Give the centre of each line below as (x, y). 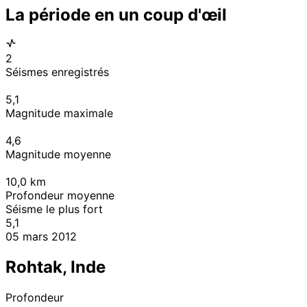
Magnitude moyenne (58, 155)
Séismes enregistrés (57, 72)
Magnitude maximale (59, 113)
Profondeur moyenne (60, 196)
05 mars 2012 (41, 237)
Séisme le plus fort (54, 209)
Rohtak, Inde (56, 267)
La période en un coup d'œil (116, 14)
